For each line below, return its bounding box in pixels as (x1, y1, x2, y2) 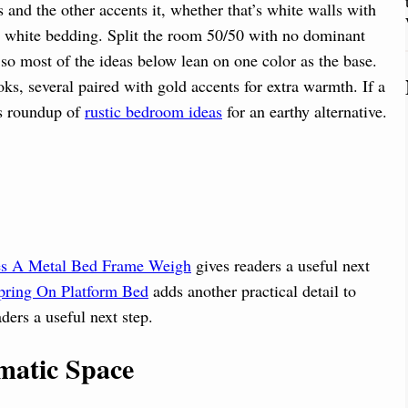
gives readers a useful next (191, 254, 370, 277)
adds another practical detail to (148, 280, 356, 302)
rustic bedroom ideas (85, 99, 222, 122)
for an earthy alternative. (222, 99, 387, 122)
